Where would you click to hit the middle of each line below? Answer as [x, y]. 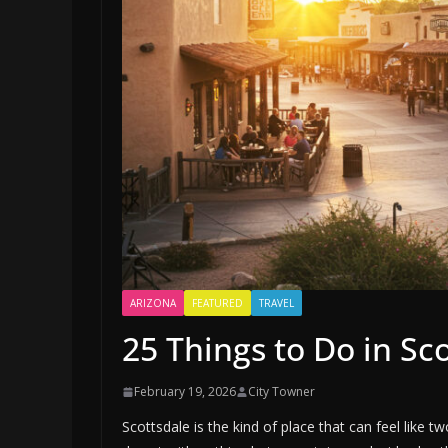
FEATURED [217, 303]
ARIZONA [153, 303]
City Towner [281, 392]
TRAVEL [276, 303]
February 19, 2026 [185, 392]
